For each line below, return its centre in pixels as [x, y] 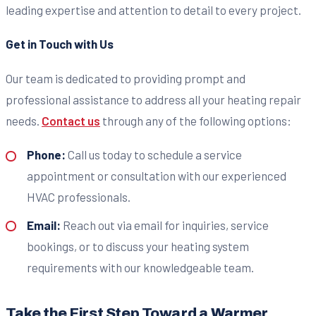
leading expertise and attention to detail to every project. [153, 10]
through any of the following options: [196, 120]
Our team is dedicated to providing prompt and [126, 78]
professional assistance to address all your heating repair [153, 99]
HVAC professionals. [78, 197]
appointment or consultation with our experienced [156, 176]
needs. [24, 120]
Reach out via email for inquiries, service [164, 225]
